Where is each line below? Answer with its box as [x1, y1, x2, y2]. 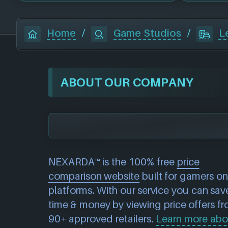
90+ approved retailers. [48, 212, 156, 225]
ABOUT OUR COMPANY [60, 74, 193, 89]
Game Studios [113, 27, 181, 40]
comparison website [48, 169, 140, 182]
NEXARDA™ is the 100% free [48, 155, 177, 168]
